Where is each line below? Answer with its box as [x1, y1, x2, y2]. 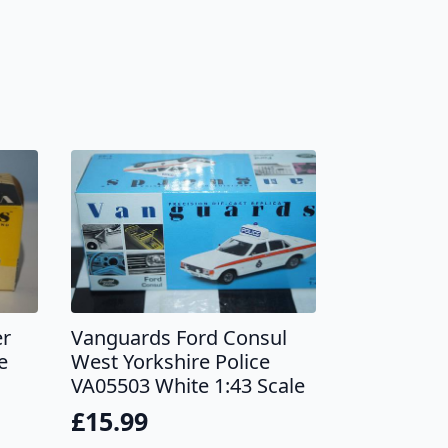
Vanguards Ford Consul [71, 323, 288, 351]
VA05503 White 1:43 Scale [71, 371, 306, 399]
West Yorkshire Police [71, 347, 271, 375]
